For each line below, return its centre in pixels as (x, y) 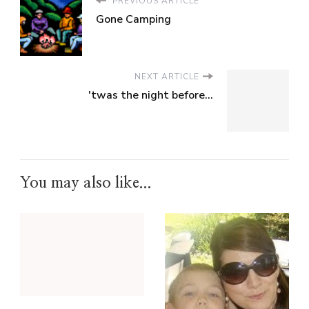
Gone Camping (133, 19)
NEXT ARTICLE (167, 76)
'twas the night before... (151, 95)
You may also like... (86, 182)
